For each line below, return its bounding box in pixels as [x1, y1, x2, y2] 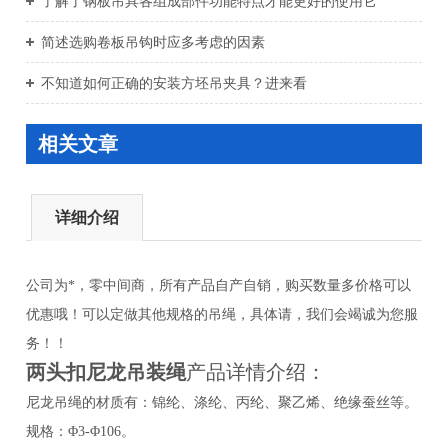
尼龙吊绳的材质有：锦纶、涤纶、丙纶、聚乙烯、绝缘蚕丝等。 [26, 395, 419, 411]
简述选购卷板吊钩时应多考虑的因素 [41, 34, 266, 51]
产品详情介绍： [186, 361, 327, 384]
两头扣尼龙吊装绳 [26, 361, 187, 384]
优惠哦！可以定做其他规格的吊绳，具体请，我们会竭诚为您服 [26, 307, 419, 323]
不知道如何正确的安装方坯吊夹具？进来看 [41, 75, 308, 92]
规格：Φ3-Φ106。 [26, 424, 136, 440]
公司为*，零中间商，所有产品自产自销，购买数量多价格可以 [26, 278, 412, 294]
